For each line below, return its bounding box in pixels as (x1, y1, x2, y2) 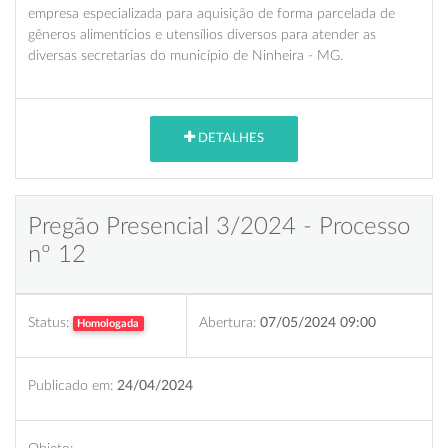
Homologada (77, 317, 140, 329)
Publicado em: (28, 377, 113, 393)
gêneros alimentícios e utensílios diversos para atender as (28, 26, 376, 42)
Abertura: (199, 314, 256, 330)
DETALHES (195, 132, 264, 146)
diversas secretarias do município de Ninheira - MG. (28, 47, 343, 63)
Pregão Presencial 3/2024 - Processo (28, 214, 410, 239)
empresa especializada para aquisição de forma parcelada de (28, 5, 395, 21)
